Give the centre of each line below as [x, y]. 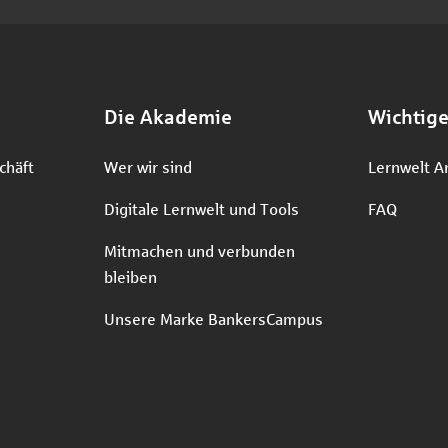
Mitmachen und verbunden [199, 250]
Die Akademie [168, 116]
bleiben [130, 276]
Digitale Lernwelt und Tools [201, 208]
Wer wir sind [148, 166]
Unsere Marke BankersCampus [213, 318]
